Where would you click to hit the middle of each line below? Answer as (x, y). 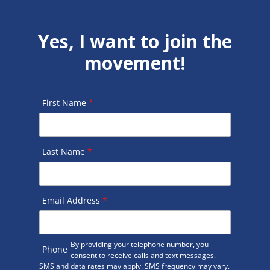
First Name (65, 102)
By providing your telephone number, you (139, 244)
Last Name (64, 151)
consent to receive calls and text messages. (143, 255)
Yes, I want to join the (135, 41)
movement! (135, 63)
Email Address (72, 200)
